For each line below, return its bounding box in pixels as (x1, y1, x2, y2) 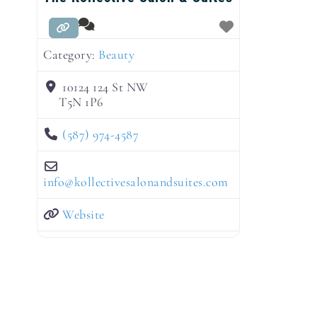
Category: (43, 47, 98, 63)
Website (62, 207, 105, 223)
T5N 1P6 (59, 94, 103, 110)
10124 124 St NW (62, 79, 149, 96)
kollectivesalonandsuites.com (74, 174, 229, 190)
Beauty (98, 47, 134, 63)
